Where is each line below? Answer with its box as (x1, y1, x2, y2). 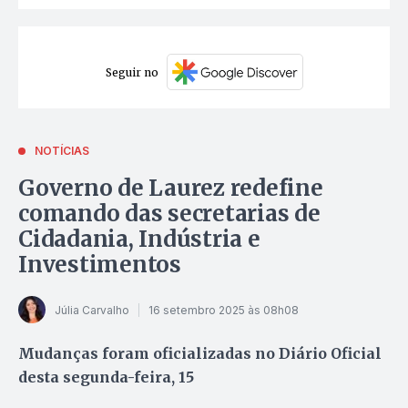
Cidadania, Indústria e (18, 225, 260, 254)
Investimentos (18, 250, 181, 280)
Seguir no (105, 65, 158, 79)
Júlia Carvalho (55, 302, 129, 317)
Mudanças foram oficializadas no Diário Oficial (18, 344, 382, 363)
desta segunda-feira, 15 (18, 368, 194, 387)
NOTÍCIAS (35, 144, 89, 158)
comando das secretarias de (18, 199, 321, 229)
